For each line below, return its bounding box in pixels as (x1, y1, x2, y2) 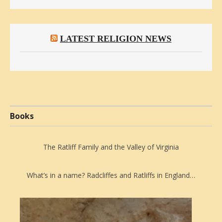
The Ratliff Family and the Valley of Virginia (43, 142, 179, 152)
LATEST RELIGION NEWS (60, 34, 171, 44)
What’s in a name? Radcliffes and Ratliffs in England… (27, 170, 195, 180)
